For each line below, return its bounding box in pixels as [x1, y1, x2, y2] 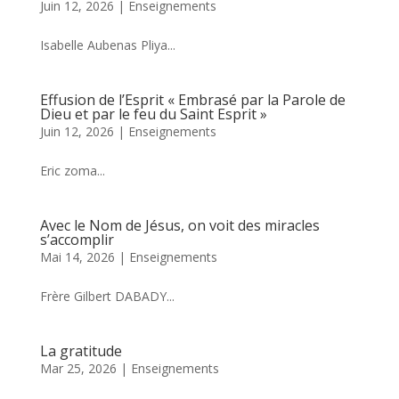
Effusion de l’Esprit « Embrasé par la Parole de [39, 90, 346, 110]
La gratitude [39, 341, 122, 362]
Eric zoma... [39, 162, 105, 180]
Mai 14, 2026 [39, 248, 115, 266]
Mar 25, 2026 [39, 360, 117, 378]
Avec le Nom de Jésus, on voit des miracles [39, 216, 320, 236]
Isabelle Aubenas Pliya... [39, 37, 175, 54]
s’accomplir [39, 230, 114, 250]
